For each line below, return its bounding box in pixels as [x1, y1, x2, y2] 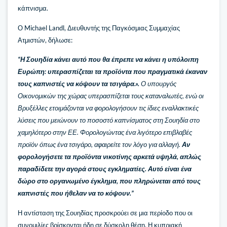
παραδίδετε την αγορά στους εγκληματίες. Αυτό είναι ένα [18, 165, 192, 173]
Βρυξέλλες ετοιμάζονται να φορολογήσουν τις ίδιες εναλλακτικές [18, 104, 199, 112]
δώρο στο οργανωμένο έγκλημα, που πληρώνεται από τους [18, 177, 201, 185]
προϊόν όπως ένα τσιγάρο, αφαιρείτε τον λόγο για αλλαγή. [18, 140, 180, 149]
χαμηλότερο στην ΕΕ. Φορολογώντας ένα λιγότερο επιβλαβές [18, 128, 192, 137]
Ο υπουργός [141, 80, 176, 88]
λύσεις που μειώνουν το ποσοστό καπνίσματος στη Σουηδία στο [18, 116, 200, 125]
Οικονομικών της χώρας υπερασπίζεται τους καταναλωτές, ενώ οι [18, 92, 204, 100]
